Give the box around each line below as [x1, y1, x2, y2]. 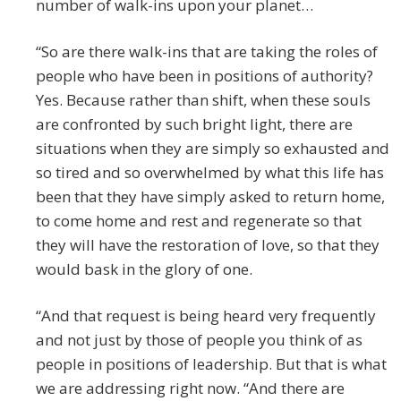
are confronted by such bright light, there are [36, 114, 353, 135]
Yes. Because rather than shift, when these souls [36, 90, 371, 111]
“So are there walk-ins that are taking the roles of [36, 41, 378, 63]
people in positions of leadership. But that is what [36, 354, 387, 375]
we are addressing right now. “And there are [36, 378, 345, 399]
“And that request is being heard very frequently [36, 305, 376, 327]
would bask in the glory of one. [36, 259, 252, 280]
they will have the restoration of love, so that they [36, 235, 380, 256]
